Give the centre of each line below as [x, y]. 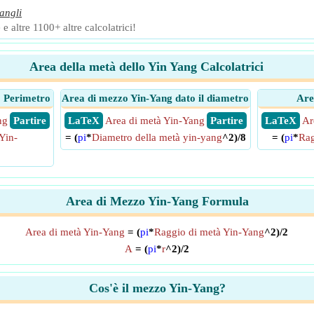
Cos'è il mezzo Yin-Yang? [157, 288]
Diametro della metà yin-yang [157, 137]
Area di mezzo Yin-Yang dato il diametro [155, 98]
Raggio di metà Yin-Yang [209, 232]
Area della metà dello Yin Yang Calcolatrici [146, 67]
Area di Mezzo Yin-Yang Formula [157, 201]
